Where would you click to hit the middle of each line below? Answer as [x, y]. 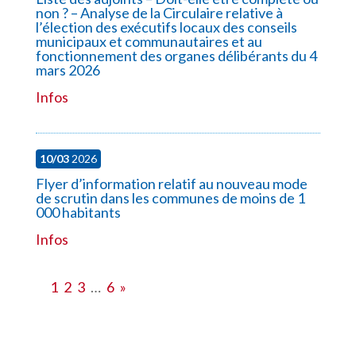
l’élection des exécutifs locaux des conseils [166, 27]
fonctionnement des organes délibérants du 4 [176, 55]
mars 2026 [68, 70]
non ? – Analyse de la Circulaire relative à [159, 12]
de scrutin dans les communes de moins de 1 [170, 197]
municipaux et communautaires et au [149, 41]
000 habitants [78, 212]
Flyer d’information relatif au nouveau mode [171, 183]
